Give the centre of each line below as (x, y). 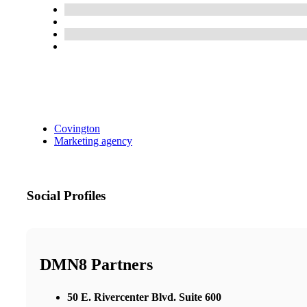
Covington (77, 129)
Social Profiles (66, 196)
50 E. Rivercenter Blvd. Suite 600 (144, 297)
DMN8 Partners (96, 265)
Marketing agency (93, 141)
